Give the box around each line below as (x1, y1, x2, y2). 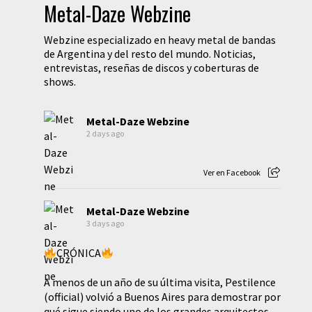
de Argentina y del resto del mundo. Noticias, (43, 47, 256, 61)
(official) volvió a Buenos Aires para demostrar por (43, 290, 281, 304)
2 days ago (86, 128, 124, 139)
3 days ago (86, 218, 124, 228)
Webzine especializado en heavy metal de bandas (43, 33, 276, 47)
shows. (43, 75, 76, 88)
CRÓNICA (56, 246, 102, 260)
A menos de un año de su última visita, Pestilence (43, 275, 276, 289)
